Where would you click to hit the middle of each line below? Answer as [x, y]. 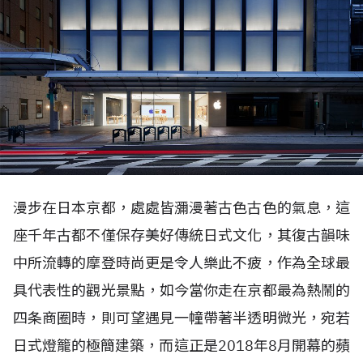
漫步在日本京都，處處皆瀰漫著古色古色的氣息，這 [181, 208]
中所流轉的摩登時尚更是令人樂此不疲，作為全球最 [181, 263]
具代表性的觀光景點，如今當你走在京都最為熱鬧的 [181, 290]
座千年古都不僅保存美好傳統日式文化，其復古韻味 [181, 235]
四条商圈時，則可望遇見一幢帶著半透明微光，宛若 [181, 318]
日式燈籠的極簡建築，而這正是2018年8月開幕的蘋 [181, 346]
